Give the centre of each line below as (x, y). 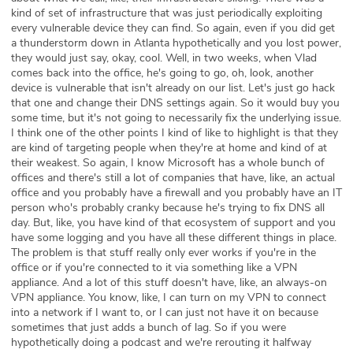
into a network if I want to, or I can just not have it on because (165, 312)
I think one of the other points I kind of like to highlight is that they (175, 132)
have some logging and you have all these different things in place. (174, 237)
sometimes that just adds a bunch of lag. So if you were (149, 327)
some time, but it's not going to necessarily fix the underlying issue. (176, 117)
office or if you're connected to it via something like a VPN (154, 267)
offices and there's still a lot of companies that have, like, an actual (173, 177)
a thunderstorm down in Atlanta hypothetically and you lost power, (176, 43)
